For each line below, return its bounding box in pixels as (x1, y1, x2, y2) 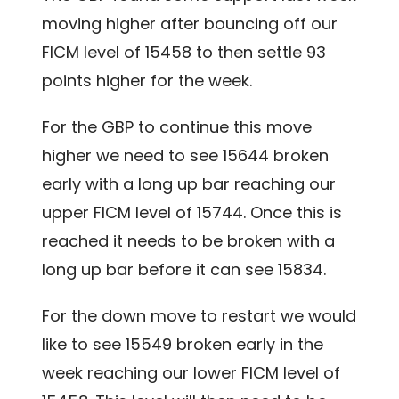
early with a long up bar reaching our (42, 172, 337, 195)
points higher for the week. (42, 69, 253, 92)
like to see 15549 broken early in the (42, 332, 324, 355)
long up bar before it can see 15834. (42, 257, 327, 281)
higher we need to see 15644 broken (42, 143, 330, 167)
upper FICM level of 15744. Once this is (42, 200, 343, 224)
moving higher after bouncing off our (42, 12, 338, 35)
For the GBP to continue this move (42, 115, 313, 138)
